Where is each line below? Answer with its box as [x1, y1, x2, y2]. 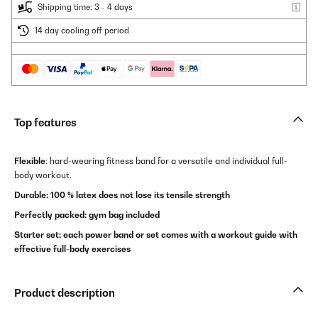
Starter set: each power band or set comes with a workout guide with [14, 229, 297, 240]
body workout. [14, 170, 72, 180]
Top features [14, 116, 77, 128]
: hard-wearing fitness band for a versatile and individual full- [45, 155, 287, 166]
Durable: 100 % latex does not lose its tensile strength [14, 190, 230, 200]
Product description [14, 287, 115, 299]
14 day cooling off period [35, 26, 129, 35]
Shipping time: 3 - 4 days [38, 2, 133, 12]
